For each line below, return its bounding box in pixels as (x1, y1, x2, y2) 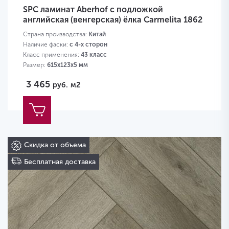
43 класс (81, 51, 107, 59)
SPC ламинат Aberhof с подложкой (23, 5, 163, 15)
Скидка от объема (24, 141, 86, 150)
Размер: (23, 61, 47, 69)
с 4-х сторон (70, 41, 107, 49)
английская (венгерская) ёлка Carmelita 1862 (23, 15, 202, 25)
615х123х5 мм (47, 61, 88, 69)
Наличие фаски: (23, 41, 70, 49)
